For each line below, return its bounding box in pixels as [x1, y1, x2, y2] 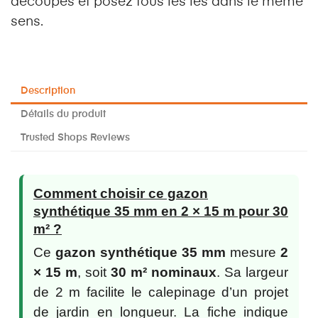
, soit [77, 265, 111, 280]
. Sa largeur [216, 265, 288, 280]
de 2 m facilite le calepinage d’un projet [33, 285, 288, 300]
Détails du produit [21, 109, 106, 120]
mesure [226, 245, 280, 261]
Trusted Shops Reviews [21, 133, 130, 143]
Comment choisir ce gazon [33, 186, 208, 202]
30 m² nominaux [111, 265, 216, 280]
